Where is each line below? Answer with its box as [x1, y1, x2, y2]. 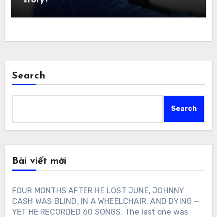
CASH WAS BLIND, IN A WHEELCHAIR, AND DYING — [12, 196, 200, 206]
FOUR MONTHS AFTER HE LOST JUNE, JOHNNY [12, 186, 185, 195]
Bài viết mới [12, 156, 66, 166]
